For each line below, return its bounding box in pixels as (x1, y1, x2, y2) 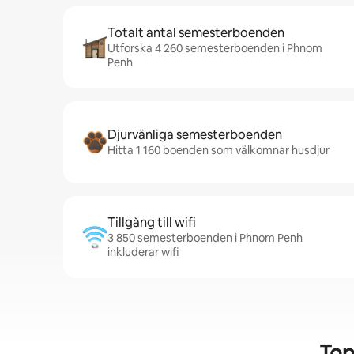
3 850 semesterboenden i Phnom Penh (107, 231, 303, 245)
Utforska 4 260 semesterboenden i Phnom (107, 41, 322, 55)
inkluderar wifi (107, 245, 179, 259)
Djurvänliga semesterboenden (107, 126, 282, 143)
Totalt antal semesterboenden (107, 24, 284, 41)
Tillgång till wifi (107, 214, 196, 231)
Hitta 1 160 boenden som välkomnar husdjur (107, 143, 330, 157)
